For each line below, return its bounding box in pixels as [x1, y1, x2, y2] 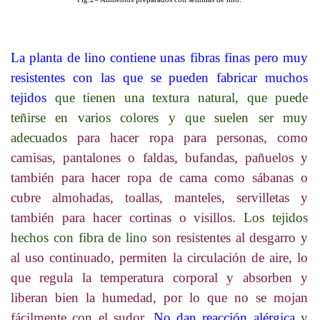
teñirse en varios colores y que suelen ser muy [11, 109, 309, 125]
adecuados [11, 129, 78, 145]
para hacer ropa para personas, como [77, 129, 309, 145]
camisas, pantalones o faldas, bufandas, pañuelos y [11, 149, 309, 165]
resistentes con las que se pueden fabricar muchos [11, 69, 309, 85]
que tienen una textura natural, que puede [46, 89, 309, 105]
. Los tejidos [232, 209, 309, 225]
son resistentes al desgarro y [152, 229, 309, 245]
